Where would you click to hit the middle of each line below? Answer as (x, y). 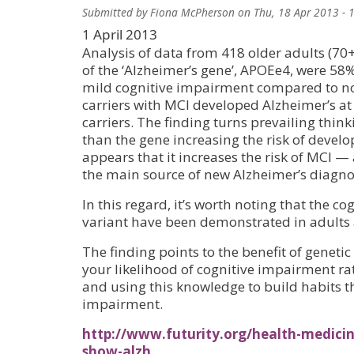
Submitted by (116, 12)
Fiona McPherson (192, 12)
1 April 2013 (120, 34)
